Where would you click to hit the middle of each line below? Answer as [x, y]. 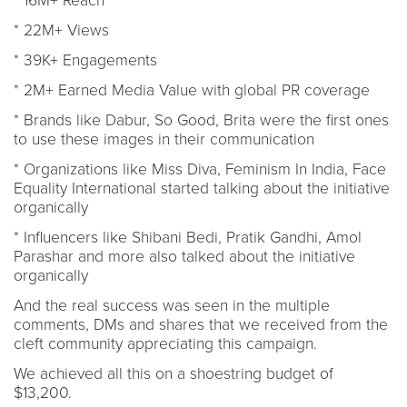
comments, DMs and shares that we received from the [201, 324]
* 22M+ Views [61, 30]
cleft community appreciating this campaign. [168, 343]
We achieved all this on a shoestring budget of [174, 373]
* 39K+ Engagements [85, 60]
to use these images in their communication [164, 139]
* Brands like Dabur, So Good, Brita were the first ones [201, 120]
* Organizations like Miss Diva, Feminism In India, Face [200, 169]
